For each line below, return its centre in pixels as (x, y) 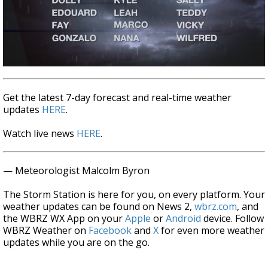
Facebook (110, 230)
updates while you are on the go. (76, 242)
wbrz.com (216, 206)
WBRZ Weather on (46, 230)
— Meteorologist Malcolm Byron (76, 170)
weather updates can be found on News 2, (99, 206)
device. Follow (232, 218)
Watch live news (40, 133)
